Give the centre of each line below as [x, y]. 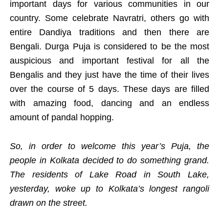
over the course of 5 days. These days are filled [109, 89]
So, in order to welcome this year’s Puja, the [109, 146]
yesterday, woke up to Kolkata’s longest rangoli [109, 189]
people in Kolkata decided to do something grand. [109, 160]
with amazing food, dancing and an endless [109, 103]
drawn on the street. [49, 203]
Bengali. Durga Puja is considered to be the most [109, 46]
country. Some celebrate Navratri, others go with [109, 18]
